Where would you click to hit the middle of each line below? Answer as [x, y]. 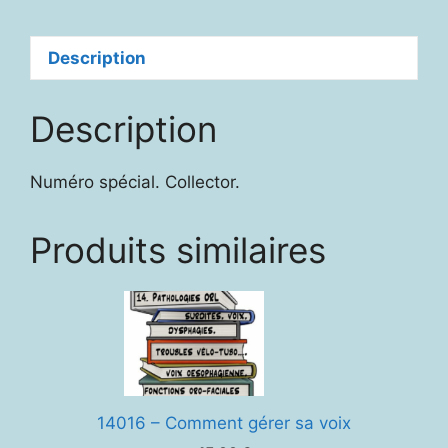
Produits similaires [178, 249]
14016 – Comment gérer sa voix [224, 422]
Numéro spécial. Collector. [135, 181]
